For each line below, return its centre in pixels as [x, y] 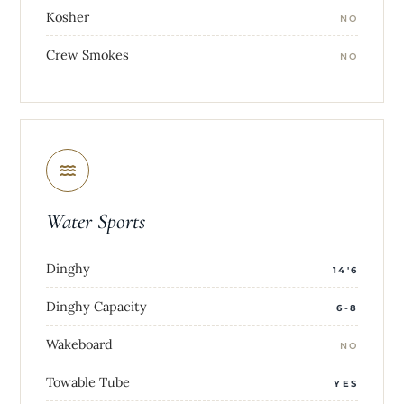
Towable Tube [88, 382]
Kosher [68, 17]
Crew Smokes [87, 55]
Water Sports [96, 222]
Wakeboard [79, 344]
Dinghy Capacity [96, 307]
